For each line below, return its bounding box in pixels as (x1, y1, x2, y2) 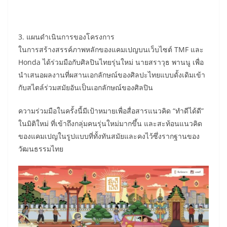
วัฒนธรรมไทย (18, 144, 63, 154)
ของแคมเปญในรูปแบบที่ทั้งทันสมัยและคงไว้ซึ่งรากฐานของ (18, 131, 200, 141)
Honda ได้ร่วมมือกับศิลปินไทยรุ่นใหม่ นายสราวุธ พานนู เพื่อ (18, 57, 204, 67)
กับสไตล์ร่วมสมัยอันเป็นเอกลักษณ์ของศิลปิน (18, 83, 153, 93)
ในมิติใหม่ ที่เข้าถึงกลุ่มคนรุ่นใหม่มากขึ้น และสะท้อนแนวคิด (18, 119, 202, 129)
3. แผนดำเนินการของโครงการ (18, 32, 115, 42)
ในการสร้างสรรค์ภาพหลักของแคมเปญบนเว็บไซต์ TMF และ (18, 45, 204, 55)
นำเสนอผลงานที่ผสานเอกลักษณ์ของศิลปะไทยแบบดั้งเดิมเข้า (18, 70, 205, 80)
